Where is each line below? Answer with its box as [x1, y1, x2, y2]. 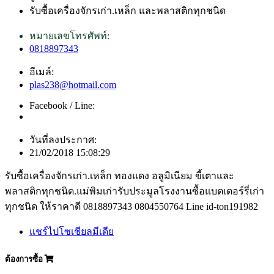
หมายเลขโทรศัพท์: [29, 30, 109, 41]
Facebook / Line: [29, 100, 95, 111]
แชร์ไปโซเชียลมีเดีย [29, 226, 114, 237]
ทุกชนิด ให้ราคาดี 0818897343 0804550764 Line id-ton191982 [5, 201, 258, 212]
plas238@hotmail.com [29, 79, 116, 90]
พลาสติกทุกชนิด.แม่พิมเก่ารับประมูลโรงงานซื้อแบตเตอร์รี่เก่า [5, 185, 264, 196]
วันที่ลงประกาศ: [29, 134, 97, 145]
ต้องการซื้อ [5, 254, 45, 264]
